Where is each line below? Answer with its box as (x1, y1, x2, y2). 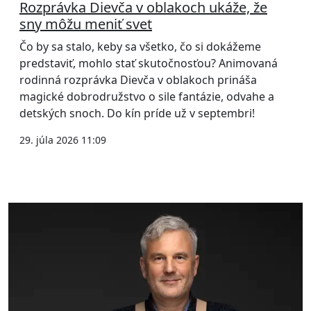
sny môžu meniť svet (19, 15, 152, 33)
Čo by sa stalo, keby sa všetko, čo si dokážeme (19, 39, 261, 54)
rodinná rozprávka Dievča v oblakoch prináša (19, 72, 257, 87)
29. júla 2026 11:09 (19, 133, 106, 146)
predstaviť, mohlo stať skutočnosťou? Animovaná (19, 56, 278, 71)
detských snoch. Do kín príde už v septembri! (19, 106, 255, 121)
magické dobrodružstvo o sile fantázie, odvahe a (19, 89, 274, 104)
